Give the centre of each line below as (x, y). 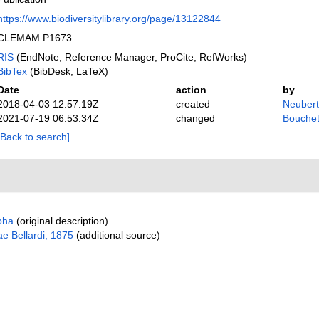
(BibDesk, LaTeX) (67, 71)
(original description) (61, 221)
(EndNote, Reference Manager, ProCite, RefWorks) (130, 57)
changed (195, 118)
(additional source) (116, 235)
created (193, 104)
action (191, 90)
